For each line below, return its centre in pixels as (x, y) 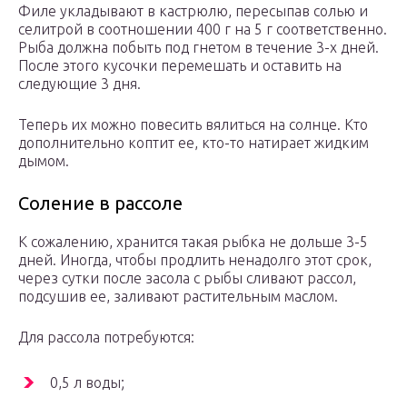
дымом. (44, 161)
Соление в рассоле (100, 203)
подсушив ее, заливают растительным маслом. (178, 297)
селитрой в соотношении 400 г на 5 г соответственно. (203, 30)
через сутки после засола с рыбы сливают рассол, (187, 278)
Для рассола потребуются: (106, 338)
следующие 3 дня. (79, 84)
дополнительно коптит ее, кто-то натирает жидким (194, 143)
